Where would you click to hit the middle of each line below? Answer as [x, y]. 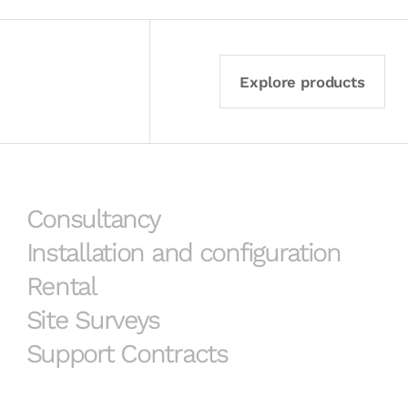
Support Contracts [127, 354]
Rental [61, 286]
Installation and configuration [183, 253]
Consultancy [93, 219]
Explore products [302, 82]
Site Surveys [93, 320]
